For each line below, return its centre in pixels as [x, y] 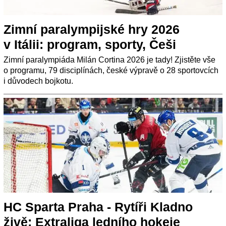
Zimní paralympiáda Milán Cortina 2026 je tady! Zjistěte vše [109, 60]
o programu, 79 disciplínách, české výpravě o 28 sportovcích [111, 71]
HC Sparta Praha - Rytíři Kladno [98, 207]
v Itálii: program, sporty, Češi [90, 45]
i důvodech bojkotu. [38, 81]
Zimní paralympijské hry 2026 [92, 30]
